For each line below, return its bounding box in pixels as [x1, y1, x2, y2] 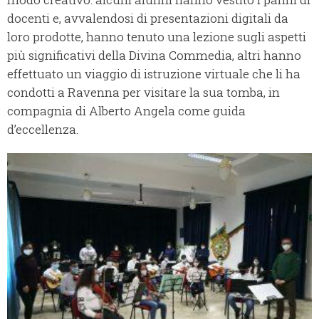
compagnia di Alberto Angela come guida [7, 103, 246, 120]
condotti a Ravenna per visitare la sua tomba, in [7, 84, 280, 101]
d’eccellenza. [7, 121, 78, 138]
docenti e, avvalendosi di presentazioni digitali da [7, 10, 288, 27]
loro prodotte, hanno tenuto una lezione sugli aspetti [7, 28, 306, 46]
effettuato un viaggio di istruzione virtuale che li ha [7, 66, 300, 83]
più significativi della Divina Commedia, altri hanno [7, 47, 301, 64]
